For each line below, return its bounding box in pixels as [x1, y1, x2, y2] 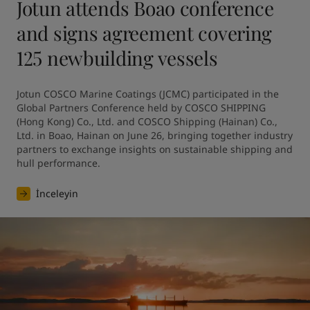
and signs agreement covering [17, 20, 273, 46]
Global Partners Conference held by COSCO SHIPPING [17, 101, 266, 114]
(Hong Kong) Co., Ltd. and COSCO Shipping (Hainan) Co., [17, 115, 277, 128]
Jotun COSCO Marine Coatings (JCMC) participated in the [17, 87, 279, 100]
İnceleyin [36, 187, 78, 200]
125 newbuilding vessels [17, 45, 218, 71]
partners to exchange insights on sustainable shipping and [17, 143, 293, 156]
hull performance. [17, 156, 100, 170]
